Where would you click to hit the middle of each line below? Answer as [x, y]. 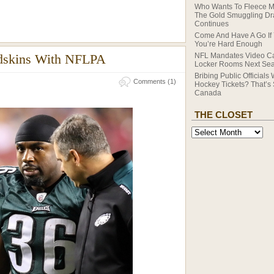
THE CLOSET [224, 115]
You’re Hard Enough [228, 44]
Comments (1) [155, 81]
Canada [208, 93]
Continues [212, 24]
